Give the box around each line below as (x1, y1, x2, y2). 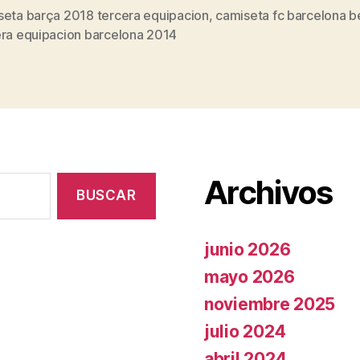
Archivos (204, 172, 333, 212)
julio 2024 (204, 321, 286, 342)
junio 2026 (204, 239, 291, 260)
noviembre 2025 (204, 293, 336, 314)
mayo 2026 (204, 266, 295, 287)
